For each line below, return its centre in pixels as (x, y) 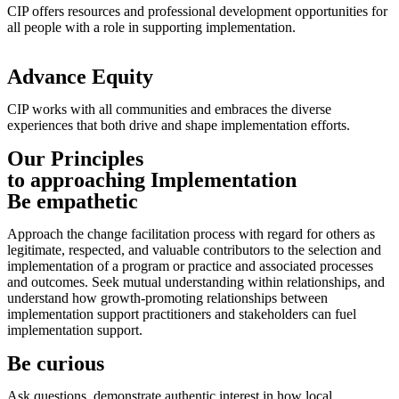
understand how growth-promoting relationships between (167, 298)
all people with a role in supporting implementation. (151, 27)
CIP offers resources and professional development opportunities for (197, 11)
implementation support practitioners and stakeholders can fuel (182, 314)
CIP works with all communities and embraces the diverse (169, 109)
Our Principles (75, 159)
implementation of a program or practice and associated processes (190, 266)
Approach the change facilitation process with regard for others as (191, 234)
